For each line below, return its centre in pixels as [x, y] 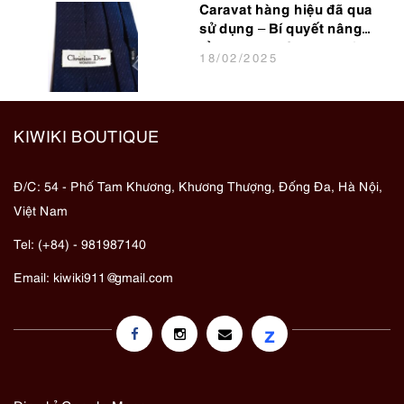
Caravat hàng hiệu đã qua [286, 11]
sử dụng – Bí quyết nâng [281, 30]
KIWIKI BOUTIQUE [87, 135]
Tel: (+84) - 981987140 [80, 243]
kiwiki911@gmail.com [113, 277]
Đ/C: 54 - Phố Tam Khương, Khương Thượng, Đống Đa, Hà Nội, [198, 186]
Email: [33, 277]
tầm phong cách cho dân [284, 49]
